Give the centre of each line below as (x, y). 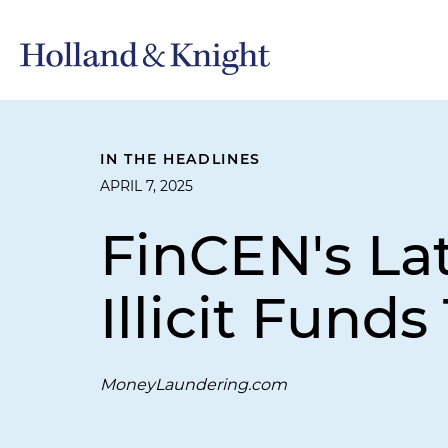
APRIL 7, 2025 (146, 186)
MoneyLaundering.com (193, 384)
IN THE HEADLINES (181, 159)
